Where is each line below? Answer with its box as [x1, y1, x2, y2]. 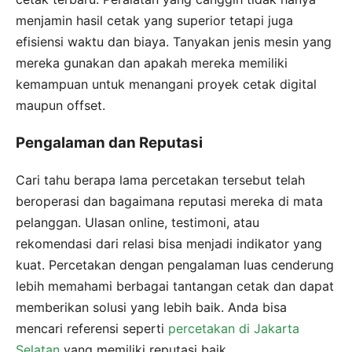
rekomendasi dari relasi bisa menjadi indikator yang [16, 236, 322, 252]
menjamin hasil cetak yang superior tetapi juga [16, 12, 293, 28]
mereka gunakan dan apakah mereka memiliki [16, 54, 288, 71]
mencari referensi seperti [16, 321, 168, 337]
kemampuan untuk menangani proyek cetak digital [16, 75, 317, 92]
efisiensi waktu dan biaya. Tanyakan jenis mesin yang [16, 33, 332, 49]
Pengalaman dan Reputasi [16, 134, 203, 152]
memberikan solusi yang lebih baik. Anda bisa [16, 299, 287, 316]
